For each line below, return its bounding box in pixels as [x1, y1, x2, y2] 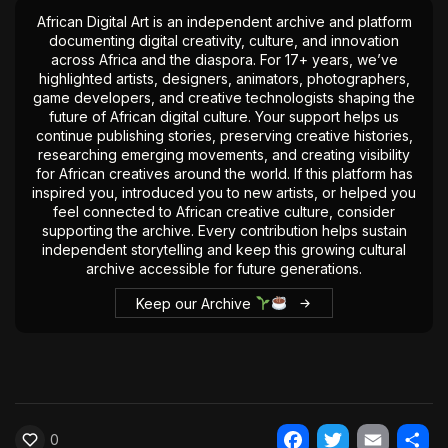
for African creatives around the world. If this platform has [35, 164, 413, 182]
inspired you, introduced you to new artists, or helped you [32, 183, 416, 201]
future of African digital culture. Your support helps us [49, 107, 399, 125]
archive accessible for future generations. [86, 259, 362, 277]
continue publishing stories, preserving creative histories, [35, 126, 413, 144]
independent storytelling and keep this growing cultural [42, 240, 406, 258]
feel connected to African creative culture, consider [53, 202, 395, 220]
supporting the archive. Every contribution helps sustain [41, 221, 407, 239]
